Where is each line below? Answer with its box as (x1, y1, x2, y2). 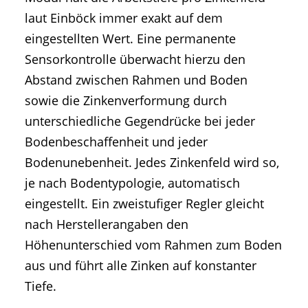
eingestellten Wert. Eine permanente (25, 30, 236, 47)
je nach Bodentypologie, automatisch (25, 175, 240, 192)
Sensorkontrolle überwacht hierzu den (25, 51, 245, 68)
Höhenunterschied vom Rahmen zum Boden (25, 236, 282, 254)
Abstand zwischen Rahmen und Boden (25, 71, 247, 89)
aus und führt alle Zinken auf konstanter (25, 257, 256, 274)
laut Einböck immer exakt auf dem (25, 10, 223, 27)
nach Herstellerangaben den (25, 216, 188, 233)
